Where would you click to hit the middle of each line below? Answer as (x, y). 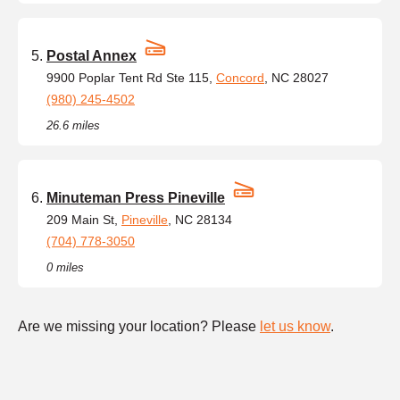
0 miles (65, 267)
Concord (240, 77)
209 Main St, (84, 219)
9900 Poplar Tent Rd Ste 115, (131, 77)
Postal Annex (92, 55)
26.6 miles (73, 125)
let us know (295, 326)
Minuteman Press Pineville (136, 197)
